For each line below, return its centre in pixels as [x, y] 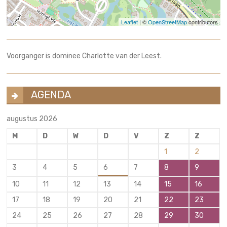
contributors [202, 22]
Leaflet [129, 22]
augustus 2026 [32, 119]
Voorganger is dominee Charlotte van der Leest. [84, 56]
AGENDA [51, 94]
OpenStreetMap [167, 22]
